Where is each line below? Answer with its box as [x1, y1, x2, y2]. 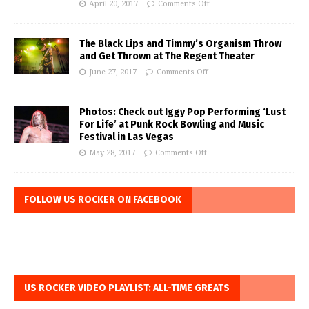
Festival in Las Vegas [79, 131, 174, 143]
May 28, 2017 [89, 148, 135, 158]
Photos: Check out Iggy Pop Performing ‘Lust [79, 106, 286, 119]
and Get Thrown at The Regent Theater [79, 50, 255, 63]
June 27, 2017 [89, 68, 137, 77]
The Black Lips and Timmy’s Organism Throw [79, 38, 281, 50]
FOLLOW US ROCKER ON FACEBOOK [24, 194, 181, 206]
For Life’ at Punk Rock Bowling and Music [79, 119, 264, 131]
